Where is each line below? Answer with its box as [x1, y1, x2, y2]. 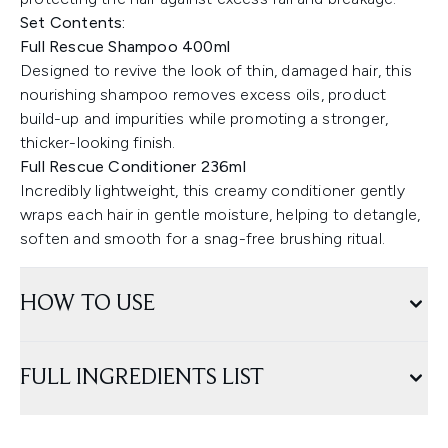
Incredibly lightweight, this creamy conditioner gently [20, 181, 405, 201]
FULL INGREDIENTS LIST [20, 366, 264, 391]
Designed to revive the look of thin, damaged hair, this [20, 61, 413, 81]
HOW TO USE [20, 292, 155, 317]
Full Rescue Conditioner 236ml [20, 157, 246, 177]
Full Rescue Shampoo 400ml [20, 37, 230, 57]
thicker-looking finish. [20, 133, 176, 153]
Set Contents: [20, 13, 126, 33]
